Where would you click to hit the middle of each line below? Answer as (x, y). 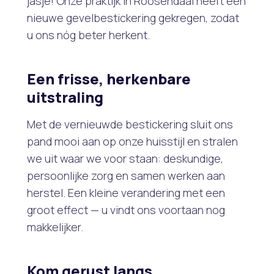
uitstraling (65, 97)
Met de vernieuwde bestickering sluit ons (130, 124)
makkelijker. (55, 227)
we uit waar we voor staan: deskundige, (125, 158)
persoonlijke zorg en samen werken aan (126, 175)
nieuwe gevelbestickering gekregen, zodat (133, 17)
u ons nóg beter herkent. (88, 35)
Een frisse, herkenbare (109, 79)
